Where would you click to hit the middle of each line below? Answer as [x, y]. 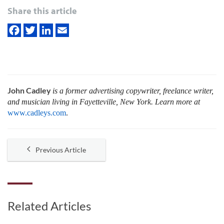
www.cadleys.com [37, 112]
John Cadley [30, 90]
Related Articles [49, 205]
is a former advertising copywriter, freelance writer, [133, 90]
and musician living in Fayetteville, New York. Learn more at [104, 101]
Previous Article [61, 149]
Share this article [42, 10]
